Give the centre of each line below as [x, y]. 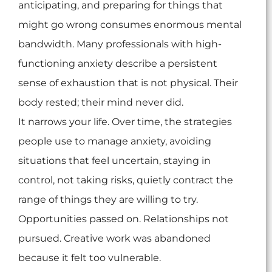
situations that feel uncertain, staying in [114, 161]
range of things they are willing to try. [108, 200]
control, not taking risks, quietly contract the [126, 180]
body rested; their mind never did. [101, 103]
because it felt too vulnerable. [90, 258]
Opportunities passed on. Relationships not [124, 219]
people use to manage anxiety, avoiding [115, 141]
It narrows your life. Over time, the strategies [125, 122]
